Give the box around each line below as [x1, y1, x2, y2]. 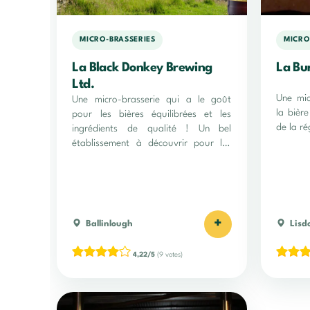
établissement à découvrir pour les [72, 138, 232, 148]
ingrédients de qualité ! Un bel [72, 123, 232, 134]
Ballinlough [86, 219, 134, 228]
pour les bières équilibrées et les [72, 109, 232, 119]
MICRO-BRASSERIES [80, 36, 156, 44]
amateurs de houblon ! [72, 152, 170, 163]
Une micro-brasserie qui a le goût [72, 94, 232, 104]
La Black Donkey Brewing [72, 61, 212, 74]
